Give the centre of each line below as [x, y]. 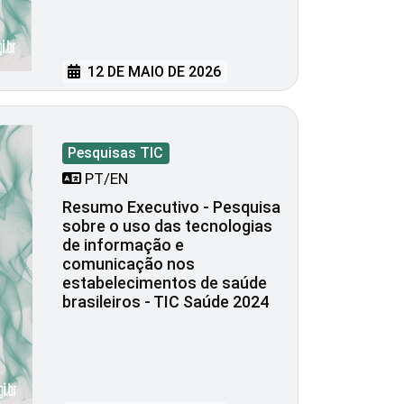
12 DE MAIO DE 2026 [153, 72]
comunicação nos [129, 264]
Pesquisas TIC [116, 153]
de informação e [123, 245]
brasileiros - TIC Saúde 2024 [165, 302]
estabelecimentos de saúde [165, 283]
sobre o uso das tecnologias [167, 226]
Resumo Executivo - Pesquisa [171, 207]
